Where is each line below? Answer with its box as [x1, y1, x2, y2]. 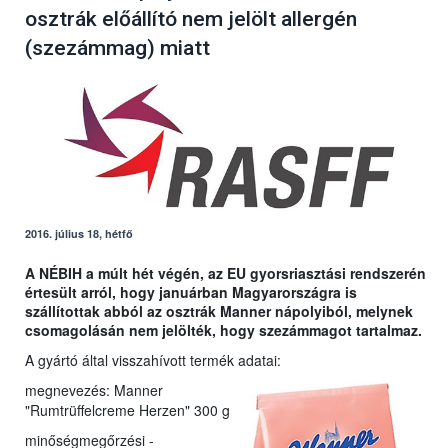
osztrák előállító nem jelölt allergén [25, 7, 357, 32]
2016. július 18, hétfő [25, 226, 133, 242]
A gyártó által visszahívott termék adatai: [25, 350, 281, 371]
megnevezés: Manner [25, 380, 163, 401]
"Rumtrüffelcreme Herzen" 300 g [25, 400, 230, 421]
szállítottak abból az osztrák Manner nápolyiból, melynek [25, 301, 413, 322]
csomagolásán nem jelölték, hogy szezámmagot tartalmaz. [25, 320, 422, 341]
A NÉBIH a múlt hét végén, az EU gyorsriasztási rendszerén [25, 263, 426, 284]
